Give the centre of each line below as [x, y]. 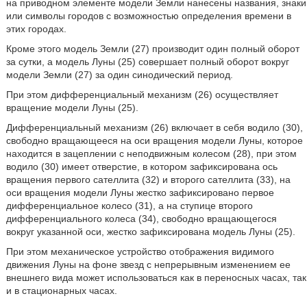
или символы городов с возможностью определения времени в [148, 16]
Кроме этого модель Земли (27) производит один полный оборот [152, 49]
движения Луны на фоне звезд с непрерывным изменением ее [148, 265]
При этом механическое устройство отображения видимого [140, 251]
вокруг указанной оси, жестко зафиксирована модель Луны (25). [150, 232]
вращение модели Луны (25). [72, 108]
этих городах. [36, 29]
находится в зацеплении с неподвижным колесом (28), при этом [151, 153]
